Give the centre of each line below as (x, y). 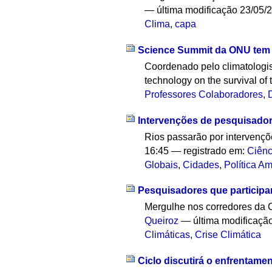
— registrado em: (209, 151)
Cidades (201, 165)
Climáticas (168, 235)
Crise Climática (228, 235)
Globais (161, 165)
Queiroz (162, 221)
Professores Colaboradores (204, 94)
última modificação (197, 10)
